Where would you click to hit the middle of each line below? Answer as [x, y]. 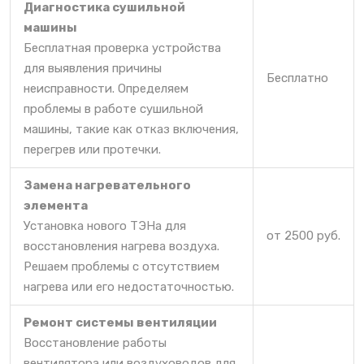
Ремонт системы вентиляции [120, 322]
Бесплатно [297, 78]
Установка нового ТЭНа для [105, 225]
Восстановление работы [95, 342]
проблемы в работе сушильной [113, 108]
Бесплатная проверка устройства [122, 48]
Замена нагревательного [107, 185]
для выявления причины [93, 68]
